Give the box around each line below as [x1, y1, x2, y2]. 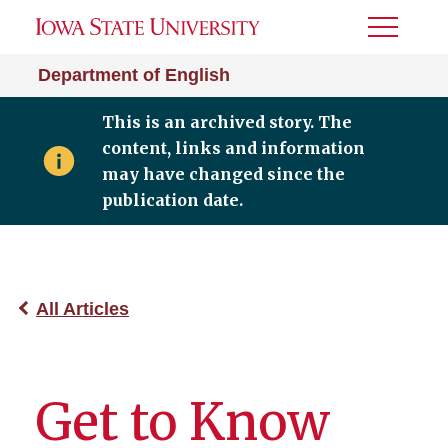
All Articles [36, 299, 129, 319]
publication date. [101, 190, 243, 210]
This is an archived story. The [101, 112, 352, 132]
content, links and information [101, 138, 365, 158]
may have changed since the [101, 164, 345, 184]
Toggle [368, 25, 422, 42]
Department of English [38, 65, 230, 85]
